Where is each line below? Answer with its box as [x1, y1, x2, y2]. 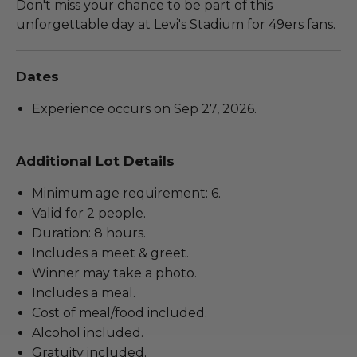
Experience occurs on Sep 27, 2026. [32, 100, 257, 116]
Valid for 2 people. [32, 205, 146, 221]
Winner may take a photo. [32, 265, 197, 280]
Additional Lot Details [16, 152, 175, 169]
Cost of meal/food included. [32, 304, 207, 320]
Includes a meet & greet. [32, 245, 189, 261]
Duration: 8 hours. [32, 225, 146, 241]
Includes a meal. [32, 284, 135, 300]
